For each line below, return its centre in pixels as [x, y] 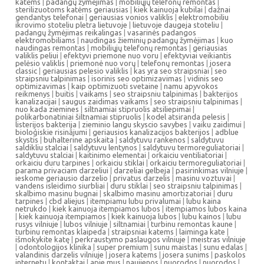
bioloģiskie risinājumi [51, 132]
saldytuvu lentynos [105, 147]
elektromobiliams [45, 40]
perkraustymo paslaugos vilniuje [130, 239]
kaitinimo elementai [113, 155]
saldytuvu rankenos [152, 140]
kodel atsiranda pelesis [186, 117]
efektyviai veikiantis [198, 55]
